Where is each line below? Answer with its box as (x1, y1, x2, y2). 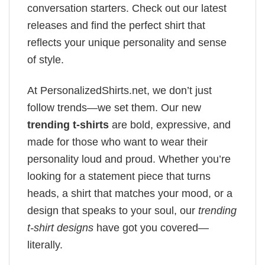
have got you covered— (93, 222, 209, 234)
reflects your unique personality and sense (27, 36, 227, 49)
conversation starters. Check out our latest (27, 2, 227, 14)
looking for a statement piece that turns (27, 170, 211, 183)
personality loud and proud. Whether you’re (27, 153, 231, 166)
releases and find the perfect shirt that (27, 19, 205, 31)
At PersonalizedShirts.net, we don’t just (27, 85, 212, 97)
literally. (27, 239, 63, 251)
